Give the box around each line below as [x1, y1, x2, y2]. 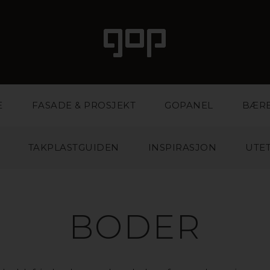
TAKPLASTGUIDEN [28, 142, 119, 153]
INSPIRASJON [148, 142, 217, 153]
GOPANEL [165, 99, 213, 111]
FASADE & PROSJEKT [31, 99, 136, 111]
